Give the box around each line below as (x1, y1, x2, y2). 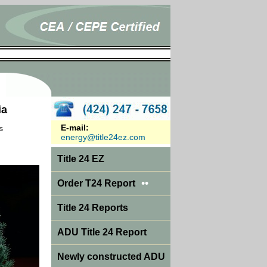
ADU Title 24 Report (57, 227, 147, 237)
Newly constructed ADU (57, 252, 165, 262)
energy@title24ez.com (61, 132, 145, 142)
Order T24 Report (57, 178, 135, 188)
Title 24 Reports (57, 203, 128, 213)
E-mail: (61, 123, 89, 132)
